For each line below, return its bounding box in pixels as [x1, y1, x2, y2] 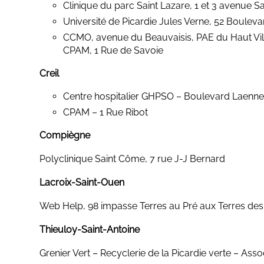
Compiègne [39, 129, 91, 141]
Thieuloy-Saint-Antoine [39, 223, 140, 235]
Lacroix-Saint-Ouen [39, 176, 125, 188]
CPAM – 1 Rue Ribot [63, 106, 148, 118]
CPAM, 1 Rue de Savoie [63, 44, 164, 56]
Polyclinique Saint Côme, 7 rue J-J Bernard [39, 153, 226, 164]
